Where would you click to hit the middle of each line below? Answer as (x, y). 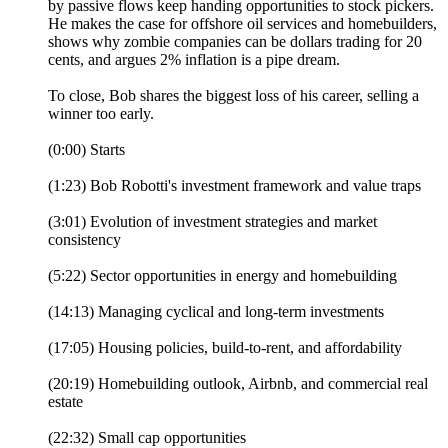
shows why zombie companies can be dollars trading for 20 (235, 41)
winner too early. (101, 113)
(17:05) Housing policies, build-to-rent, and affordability (225, 347)
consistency (84, 239)
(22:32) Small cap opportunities (147, 437)
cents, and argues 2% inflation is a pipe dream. (194, 59)
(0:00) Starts (86, 149)
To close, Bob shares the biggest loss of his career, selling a (233, 95)
